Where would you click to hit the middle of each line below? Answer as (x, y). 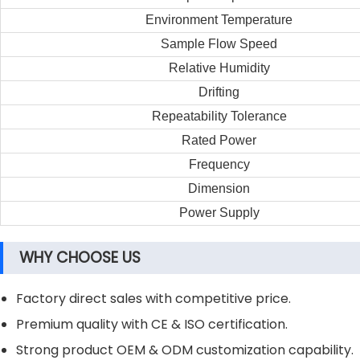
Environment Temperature (219, 20)
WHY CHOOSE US (80, 258)
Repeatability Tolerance (219, 116)
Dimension (219, 188)
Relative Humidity (219, 68)
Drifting (219, 92)
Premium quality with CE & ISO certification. (152, 324)
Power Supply (219, 213)
